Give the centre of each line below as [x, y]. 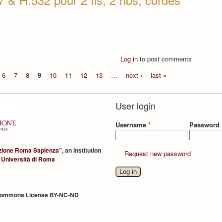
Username [132, 124]
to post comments [165, 58]
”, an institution [80, 150]
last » [159, 75]
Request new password [158, 154]
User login [136, 106]
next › [134, 75]
